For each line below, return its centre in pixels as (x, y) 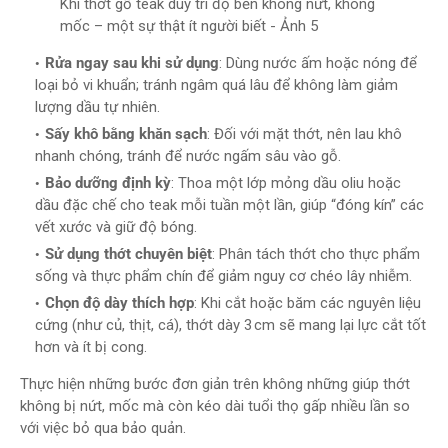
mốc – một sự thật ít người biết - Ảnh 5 (189, 26)
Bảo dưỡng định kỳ (108, 183)
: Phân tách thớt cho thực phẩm (316, 254)
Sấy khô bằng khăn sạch (126, 134)
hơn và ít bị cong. (91, 347)
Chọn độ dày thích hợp (119, 303)
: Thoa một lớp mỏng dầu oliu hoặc (286, 183)
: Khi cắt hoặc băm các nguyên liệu (307, 303)
